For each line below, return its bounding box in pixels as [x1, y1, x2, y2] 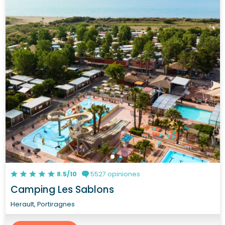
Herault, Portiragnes [11, 199, 75, 208]
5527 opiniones [88, 169, 140, 178]
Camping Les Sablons [11, 182, 114, 196]
